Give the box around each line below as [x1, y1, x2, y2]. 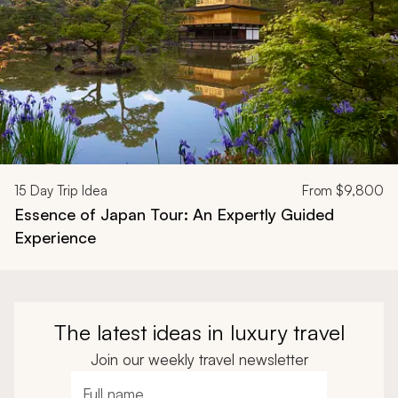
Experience [14, 227, 96, 247]
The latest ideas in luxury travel [53, 318, 345, 346]
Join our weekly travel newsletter [90, 349, 308, 369]
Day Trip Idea [27, 181, 107, 199]
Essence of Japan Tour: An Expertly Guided [14, 203, 334, 224]
